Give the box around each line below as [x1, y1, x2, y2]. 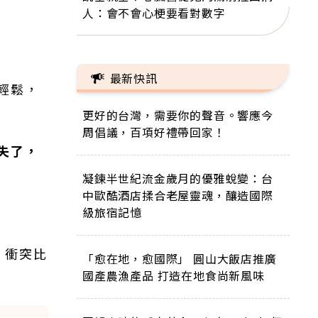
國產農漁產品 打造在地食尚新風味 [82, 267, 265, 284]
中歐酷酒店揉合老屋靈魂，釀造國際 [82, 187, 273, 204]
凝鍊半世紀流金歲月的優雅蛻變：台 [82, 170, 273, 187]
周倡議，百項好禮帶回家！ [82, 124, 226, 141]
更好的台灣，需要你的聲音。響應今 [82, 106, 273, 124]
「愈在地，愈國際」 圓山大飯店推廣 [82, 250, 277, 267]
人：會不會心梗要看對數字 [82, 4, 226, 21]
